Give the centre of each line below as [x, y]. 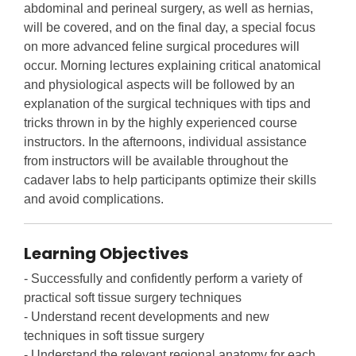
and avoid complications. [94, 199]
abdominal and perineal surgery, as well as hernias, [168, 9]
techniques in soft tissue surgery [114, 336]
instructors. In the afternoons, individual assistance [165, 142]
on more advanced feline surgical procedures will [162, 47]
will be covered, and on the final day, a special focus [170, 28]
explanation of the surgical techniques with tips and [167, 104]
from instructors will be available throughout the [156, 161]
